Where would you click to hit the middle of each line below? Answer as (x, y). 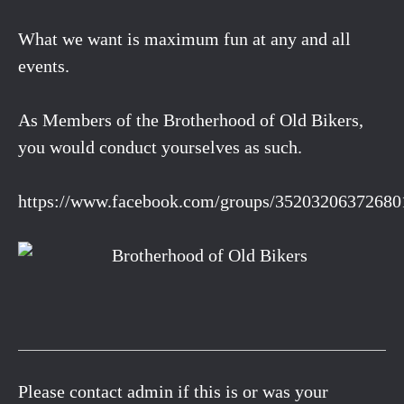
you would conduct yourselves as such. (160, 147)
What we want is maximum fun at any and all (184, 38)
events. (44, 65)
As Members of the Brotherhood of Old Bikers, (191, 119)
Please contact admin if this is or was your (173, 391)
